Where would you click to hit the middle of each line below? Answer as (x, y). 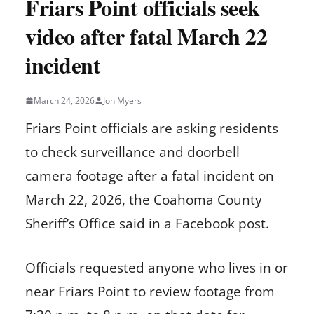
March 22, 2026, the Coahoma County (144, 200)
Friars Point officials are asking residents (152, 128)
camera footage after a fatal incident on (150, 176)
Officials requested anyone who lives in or (157, 267)
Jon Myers (122, 101)
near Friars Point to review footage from (150, 291)
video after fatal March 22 (146, 36)
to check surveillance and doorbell (132, 152)
